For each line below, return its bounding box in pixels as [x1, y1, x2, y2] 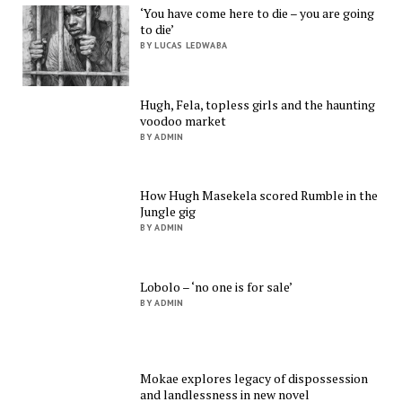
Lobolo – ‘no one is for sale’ [140, 278, 293, 296]
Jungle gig [140, 203, 197, 221]
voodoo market [140, 111, 227, 129]
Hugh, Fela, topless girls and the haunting [140, 95, 376, 113]
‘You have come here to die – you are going [140, 4, 375, 22]
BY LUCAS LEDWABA [140, 39, 228, 52]
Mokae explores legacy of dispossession [140, 369, 369, 387]
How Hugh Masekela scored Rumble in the [140, 187, 379, 205]
